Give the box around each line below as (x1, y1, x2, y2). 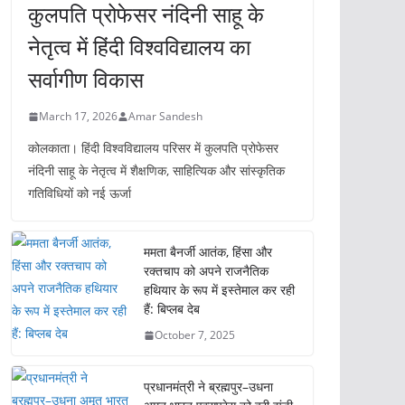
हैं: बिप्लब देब (144, 300, 200, 317)
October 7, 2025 (155, 327, 235, 343)
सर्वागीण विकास (28, 64, 144, 94)
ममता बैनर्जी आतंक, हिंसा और (144, 243, 272, 260)
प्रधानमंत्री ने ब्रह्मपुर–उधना (144, 378, 273, 395)
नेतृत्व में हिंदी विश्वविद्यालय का (28, 32, 250, 61)
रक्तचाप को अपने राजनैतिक (144, 262, 268, 279)
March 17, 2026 (39, 108, 118, 124)
